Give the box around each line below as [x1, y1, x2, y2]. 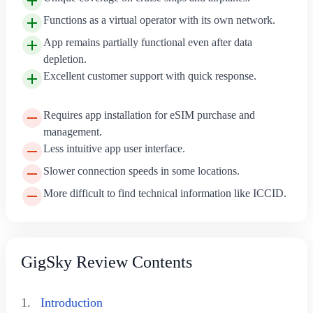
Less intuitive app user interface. [43, 142, 185, 154]
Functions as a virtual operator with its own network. [43, 13, 275, 26]
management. [43, 125, 102, 138]
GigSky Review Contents [20, 252, 192, 271]
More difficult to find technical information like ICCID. [43, 187, 286, 199]
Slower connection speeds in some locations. [43, 164, 240, 177]
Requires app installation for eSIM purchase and [43, 108, 255, 121]
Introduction [40, 295, 103, 310]
